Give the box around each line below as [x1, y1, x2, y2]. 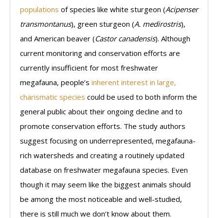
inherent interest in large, [91, 77, 176, 87]
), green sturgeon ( [71, 18, 134, 29]
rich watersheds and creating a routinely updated [20, 150, 184, 160]
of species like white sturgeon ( [59, 4, 165, 14]
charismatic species [20, 91, 85, 102]
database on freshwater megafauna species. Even [20, 164, 188, 175]
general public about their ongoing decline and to [20, 106, 182, 116]
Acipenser [165, 4, 198, 14]
